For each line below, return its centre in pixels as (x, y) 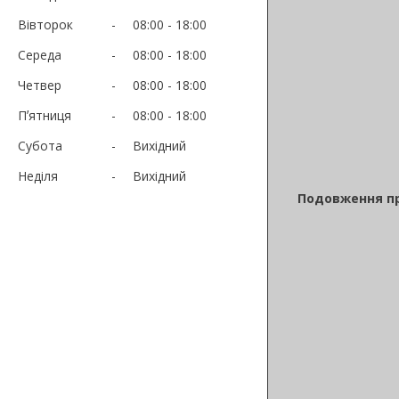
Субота (40, 145)
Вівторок (45, 24)
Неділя (38, 175)
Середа (40, 54)
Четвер (40, 85)
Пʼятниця (45, 115)
